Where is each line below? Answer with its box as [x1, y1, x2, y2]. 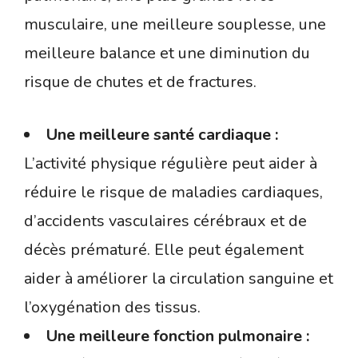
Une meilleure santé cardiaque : [46, 123, 278, 145]
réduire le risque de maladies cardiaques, [24, 181, 323, 203]
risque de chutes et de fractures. [24, 70, 257, 93]
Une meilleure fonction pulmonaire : [46, 324, 309, 347]
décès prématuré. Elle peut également [24, 238, 304, 261]
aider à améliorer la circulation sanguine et [24, 267, 333, 289]
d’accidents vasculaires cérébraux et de [24, 209, 307, 232]
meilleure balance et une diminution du [24, 42, 310, 64]
